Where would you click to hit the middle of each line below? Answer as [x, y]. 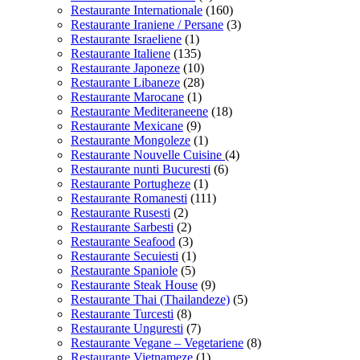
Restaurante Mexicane [127, 126]
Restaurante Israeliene [126, 39]
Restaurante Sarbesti [122, 227]
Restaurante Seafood [123, 242]
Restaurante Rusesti [121, 213]
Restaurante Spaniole [124, 271]
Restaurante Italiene [121, 54]
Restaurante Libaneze [125, 83]
